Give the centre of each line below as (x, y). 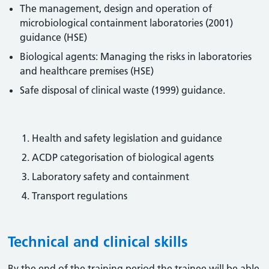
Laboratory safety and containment (111, 177)
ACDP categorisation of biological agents (123, 157)
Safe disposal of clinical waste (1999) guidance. (123, 90)
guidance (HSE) (54, 37)
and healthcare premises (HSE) (87, 71)
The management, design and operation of (116, 8)
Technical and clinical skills (98, 242)
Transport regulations (80, 196)
